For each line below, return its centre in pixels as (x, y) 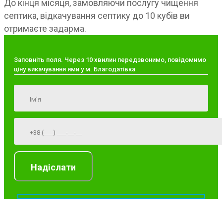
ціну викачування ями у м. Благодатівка (75, 69)
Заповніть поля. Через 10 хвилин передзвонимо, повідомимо (110, 60)
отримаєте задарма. (45, 29)
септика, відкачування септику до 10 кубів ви (97, 16)
